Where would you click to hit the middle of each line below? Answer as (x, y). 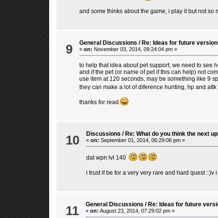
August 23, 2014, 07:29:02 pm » (136, 210)
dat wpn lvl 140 (107, 157)
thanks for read (100, 102)
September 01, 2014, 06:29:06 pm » (142, 140)
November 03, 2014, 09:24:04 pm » (135, 49)
